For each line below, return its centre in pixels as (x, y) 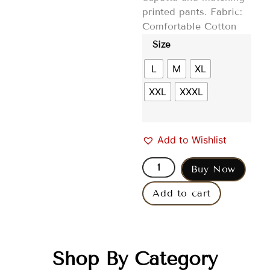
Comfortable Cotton (190, 27)
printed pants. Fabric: (193, 12)
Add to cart (182, 193)
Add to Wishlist (192, 140)
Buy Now (213, 169)
